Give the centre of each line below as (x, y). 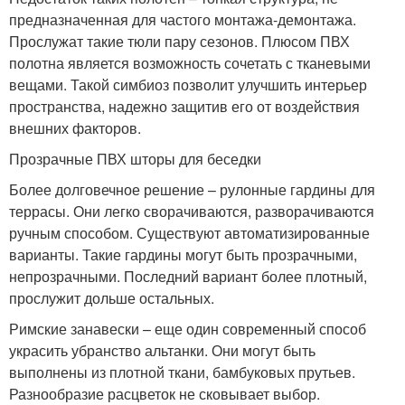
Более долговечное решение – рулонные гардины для (192, 189)
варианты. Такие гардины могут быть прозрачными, (183, 254)
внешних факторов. (75, 128)
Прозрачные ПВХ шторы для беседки (135, 159)
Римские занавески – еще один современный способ (188, 329)
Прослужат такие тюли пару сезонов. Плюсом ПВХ (179, 41)
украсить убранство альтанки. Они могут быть (162, 350)
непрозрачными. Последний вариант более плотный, (188, 276)
